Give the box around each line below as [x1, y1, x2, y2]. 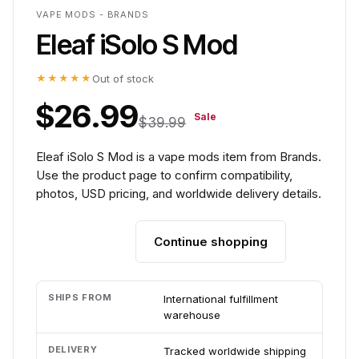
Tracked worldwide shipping [163, 345, 306, 357]
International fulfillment [163, 292, 278, 305]
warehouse [163, 309, 220, 321]
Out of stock [92, 72, 154, 85]
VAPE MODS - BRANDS [36, 9, 149, 20]
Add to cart [54, 235, 117, 248]
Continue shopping [154, 234, 268, 249]
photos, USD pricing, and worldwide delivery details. [36, 186, 321, 201]
